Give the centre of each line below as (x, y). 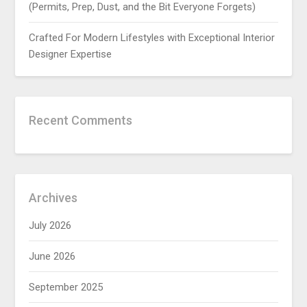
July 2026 (50, 225)
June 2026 (52, 256)
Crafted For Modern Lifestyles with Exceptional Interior (152, 37)
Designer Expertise (71, 54)
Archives (53, 197)
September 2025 (66, 287)
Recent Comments (81, 120)
